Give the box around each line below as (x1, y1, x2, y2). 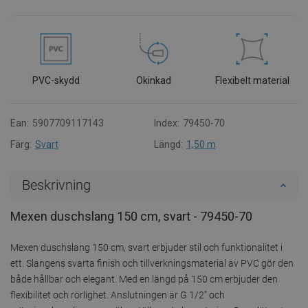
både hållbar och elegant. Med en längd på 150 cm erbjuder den (10, 273, 278, 285)
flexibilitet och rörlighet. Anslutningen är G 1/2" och (10, 289, 225, 300)
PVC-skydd (32, 74, 80, 86)
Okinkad (136, 74, 172, 86)
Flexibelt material (214, 74, 289, 86)
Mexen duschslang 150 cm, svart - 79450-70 (10, 208, 252, 223)
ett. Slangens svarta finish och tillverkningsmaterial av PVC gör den (10, 257, 294, 269)
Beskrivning (22, 176, 91, 193)
